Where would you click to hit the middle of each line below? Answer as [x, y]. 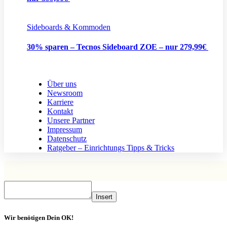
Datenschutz [67, 139]
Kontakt [60, 111]
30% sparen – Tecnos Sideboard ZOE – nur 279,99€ [118, 47]
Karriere [60, 102]
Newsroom [65, 93]
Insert [104, 197]
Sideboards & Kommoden [69, 27]
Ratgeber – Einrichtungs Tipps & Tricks [111, 148]
